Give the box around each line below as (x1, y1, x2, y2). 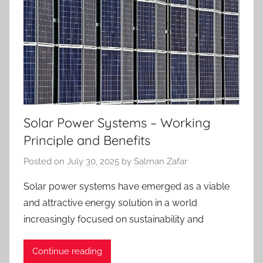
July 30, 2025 (67, 156, 119, 167)
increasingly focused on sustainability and (23, 213, 204, 225)
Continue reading (32, 246, 102, 257)
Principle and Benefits (23, 132, 150, 149)
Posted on (23, 156, 67, 167)
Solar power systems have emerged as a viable (23, 180, 230, 192)
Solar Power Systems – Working (23, 114, 211, 131)
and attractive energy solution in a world (23, 197, 197, 208)
